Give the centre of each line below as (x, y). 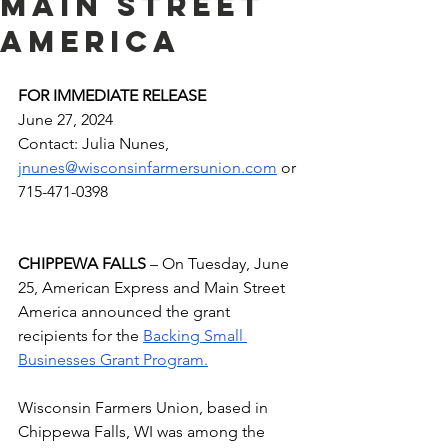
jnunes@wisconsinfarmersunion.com (147, 167)
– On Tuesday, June (219, 263)
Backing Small (195, 335)
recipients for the (80, 335)
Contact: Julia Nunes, (95, 143)
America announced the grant (126, 311)
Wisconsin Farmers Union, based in (145, 407)
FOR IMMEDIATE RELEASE (114, 95)
